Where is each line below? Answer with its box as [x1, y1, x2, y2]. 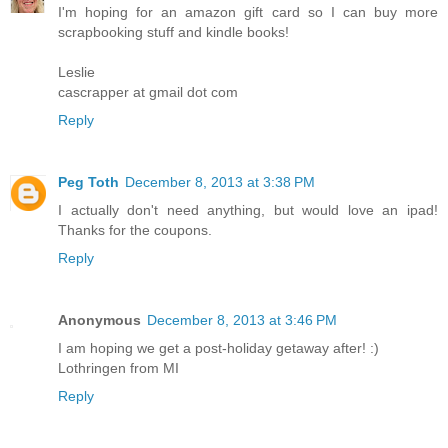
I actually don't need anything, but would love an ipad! [58, 215, 438, 232]
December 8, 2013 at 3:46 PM [147, 325, 337, 342]
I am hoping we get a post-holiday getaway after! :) [58, 353, 379, 370]
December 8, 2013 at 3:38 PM [125, 187, 315, 204]
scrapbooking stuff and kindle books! [58, 37, 289, 54]
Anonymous [58, 325, 141, 342]
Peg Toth [58, 187, 119, 204]
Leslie [58, 77, 95, 94]
